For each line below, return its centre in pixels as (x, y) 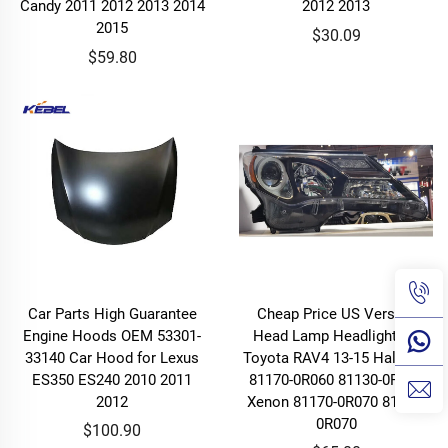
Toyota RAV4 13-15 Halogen (336, 357)
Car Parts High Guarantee (112, 313)
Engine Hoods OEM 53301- (112, 335)
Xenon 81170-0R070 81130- (336, 401)
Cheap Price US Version (336, 313)
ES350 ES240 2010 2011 (112, 379)
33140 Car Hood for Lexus (112, 357)
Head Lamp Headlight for (336, 335)
